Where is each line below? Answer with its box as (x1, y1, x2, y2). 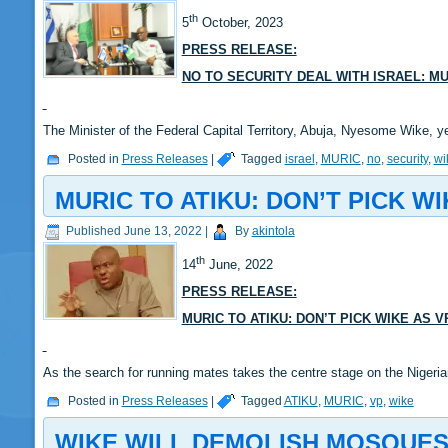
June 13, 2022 (123, 224, 202, 239)
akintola (251, 224, 295, 239)
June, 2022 (204, 257, 273, 273)
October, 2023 (197, 14, 283, 30)
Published (65, 224, 121, 239)
